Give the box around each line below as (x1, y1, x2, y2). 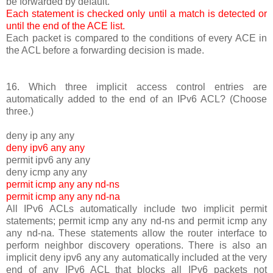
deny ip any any (6, 130, 74, 141)
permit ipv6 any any (6, 154, 90, 165)
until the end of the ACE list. (6, 20, 125, 31)
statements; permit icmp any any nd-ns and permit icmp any (6, 215, 267, 226)
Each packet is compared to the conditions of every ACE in (6, 32, 267, 43)
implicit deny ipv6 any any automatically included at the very (6, 252, 267, 263)
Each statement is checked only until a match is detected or (6, 8, 267, 19)
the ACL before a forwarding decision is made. (6, 44, 204, 55)
